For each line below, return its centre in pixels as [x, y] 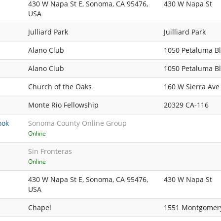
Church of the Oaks [60, 87]
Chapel [40, 208]
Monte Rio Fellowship [63, 105]
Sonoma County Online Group [77, 123]
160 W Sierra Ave [192, 87]
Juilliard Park [185, 32]
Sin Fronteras [50, 151]
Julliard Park [48, 32]
